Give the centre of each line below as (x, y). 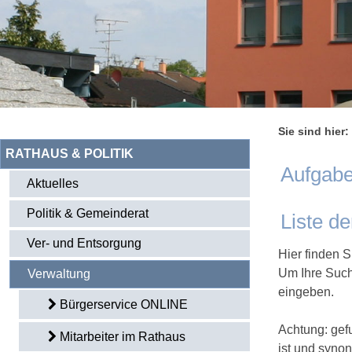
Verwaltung (59, 274)
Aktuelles (53, 183)
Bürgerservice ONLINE (124, 304)
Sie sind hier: (313, 131)
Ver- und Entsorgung (84, 243)
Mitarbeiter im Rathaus (123, 337)
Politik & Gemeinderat (88, 213)
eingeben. (306, 291)
